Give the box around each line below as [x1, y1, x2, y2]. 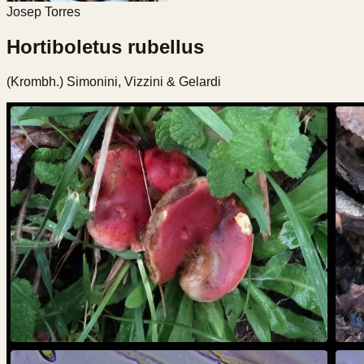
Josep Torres [6, 5, 80, 19]
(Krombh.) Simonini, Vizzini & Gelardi [6, 74, 221, 89]
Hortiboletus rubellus [6, 35, 204, 58]
